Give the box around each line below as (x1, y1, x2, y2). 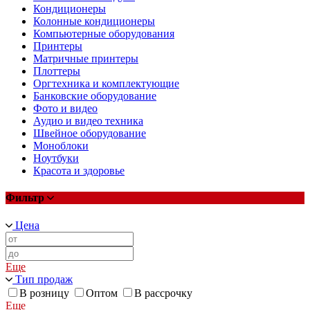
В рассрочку (134, 286, 192, 299)
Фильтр (6, 192, 47, 204)
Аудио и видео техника (33, 115, 143, 127)
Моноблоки (33, 140, 89, 152)
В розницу (19, 286, 69, 299)
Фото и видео (33, 102, 98, 115)
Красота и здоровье (33, 165, 125, 177)
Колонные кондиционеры (33, 15, 155, 28)
